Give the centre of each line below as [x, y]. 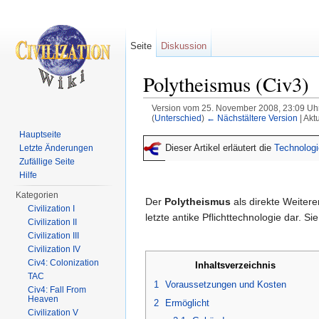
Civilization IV [54, 249]
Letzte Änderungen [57, 148]
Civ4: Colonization [64, 263]
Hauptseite [41, 135]
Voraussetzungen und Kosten [226, 284]
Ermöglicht [187, 303]
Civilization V [53, 313]
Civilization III [54, 236]
